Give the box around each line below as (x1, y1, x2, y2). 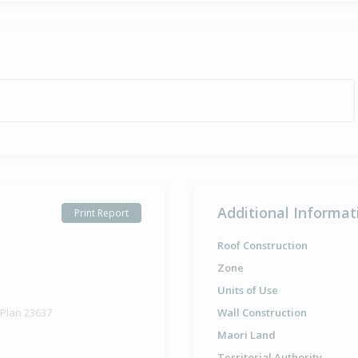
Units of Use (217, 283, 278, 298)
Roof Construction (217, 238, 308, 253)
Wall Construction (217, 305, 307, 320)
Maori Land (217, 328, 276, 343)
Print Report (74, 205, 129, 220)
